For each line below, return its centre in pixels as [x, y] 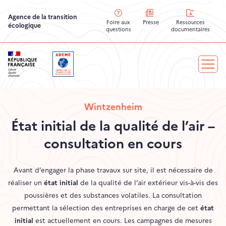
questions [118, 30]
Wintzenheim [113, 106]
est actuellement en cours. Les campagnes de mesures [122, 221]
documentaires [191, 29]
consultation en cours [113, 144]
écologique [24, 25]
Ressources [191, 22]
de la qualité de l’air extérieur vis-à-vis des [148, 183]
